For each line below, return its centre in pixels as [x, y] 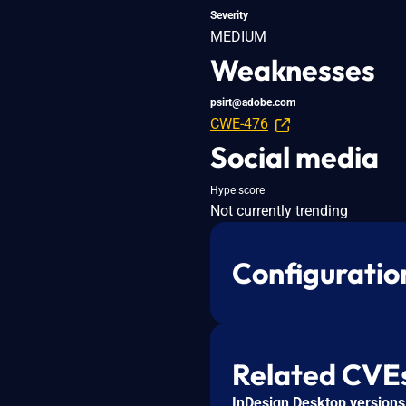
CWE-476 [239, 123]
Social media [295, 156]
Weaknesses [293, 69]
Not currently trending [279, 210]
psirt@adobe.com [253, 102]
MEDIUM [238, 36]
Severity [229, 15]
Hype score [237, 190]
